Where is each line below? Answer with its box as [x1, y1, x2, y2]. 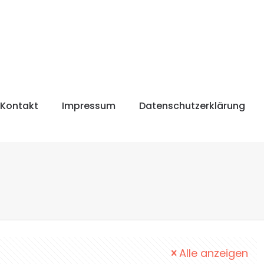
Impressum [62, 99, 115, 113]
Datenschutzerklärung [139, 99, 245, 113]
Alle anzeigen [179, 246, 248, 260]
